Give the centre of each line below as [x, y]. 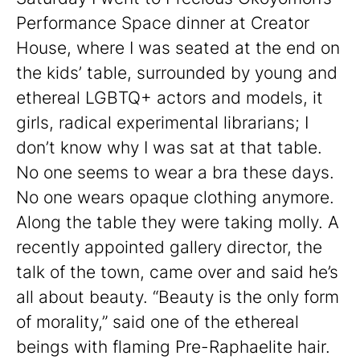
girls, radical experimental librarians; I [162, 123]
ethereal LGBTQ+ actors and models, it [170, 98]
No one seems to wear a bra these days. [175, 173]
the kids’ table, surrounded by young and [177, 73]
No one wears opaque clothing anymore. [175, 198]
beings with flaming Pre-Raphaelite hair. [173, 347]
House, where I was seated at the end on [178, 48]
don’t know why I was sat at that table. [169, 148]
